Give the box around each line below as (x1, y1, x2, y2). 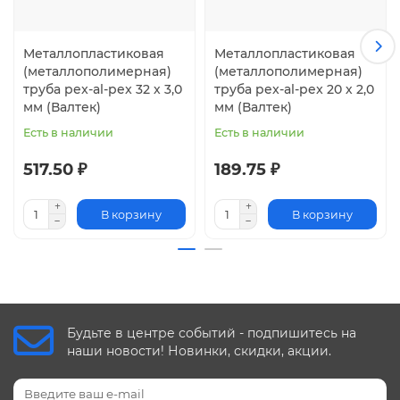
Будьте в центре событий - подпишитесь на (67, 324, 356, 341)
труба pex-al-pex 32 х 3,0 (23, 81, 182, 98)
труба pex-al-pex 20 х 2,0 (214, 81, 374, 98)
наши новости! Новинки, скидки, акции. (67, 342, 331, 359)
